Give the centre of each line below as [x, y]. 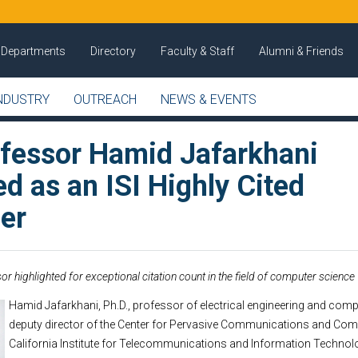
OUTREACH [105, 99]
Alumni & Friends [302, 51]
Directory [113, 51]
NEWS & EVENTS [209, 99]
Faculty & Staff [198, 51]
